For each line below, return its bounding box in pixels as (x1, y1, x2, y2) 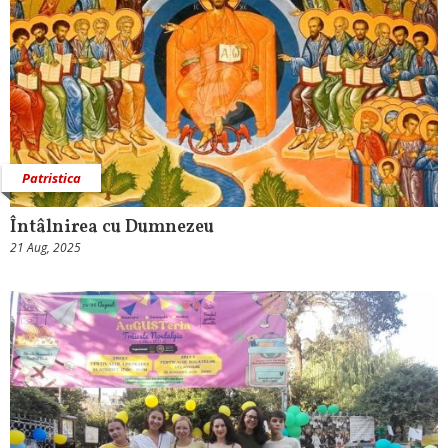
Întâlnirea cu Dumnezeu (10, 215, 214, 240)
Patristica (22, 169, 81, 187)
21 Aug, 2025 (10, 239, 81, 256)
